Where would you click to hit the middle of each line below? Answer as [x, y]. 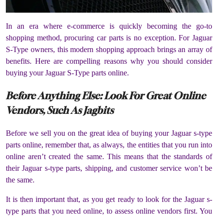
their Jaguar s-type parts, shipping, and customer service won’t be [109, 168]
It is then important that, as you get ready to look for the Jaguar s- [109, 199]
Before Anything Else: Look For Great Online [106, 95]
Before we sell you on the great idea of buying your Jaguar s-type [109, 133]
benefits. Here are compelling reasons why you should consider [109, 61]
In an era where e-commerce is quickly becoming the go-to [109, 26]
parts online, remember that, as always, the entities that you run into [109, 145]
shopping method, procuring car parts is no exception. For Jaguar [109, 37]
